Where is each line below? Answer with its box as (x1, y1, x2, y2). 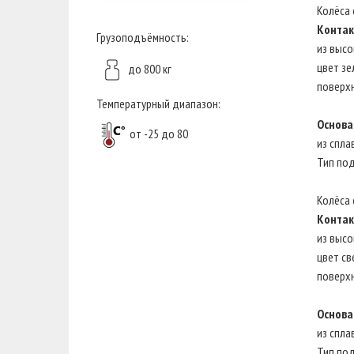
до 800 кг (128, 61, 171, 77)
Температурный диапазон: (96, 96, 220, 111)
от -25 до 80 (124, 125, 188, 141)
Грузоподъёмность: (96, 29, 189, 45)
